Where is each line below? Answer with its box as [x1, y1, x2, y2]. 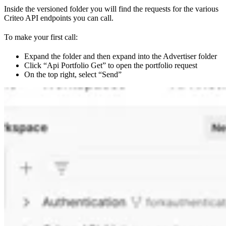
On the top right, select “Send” [24, 70, 122, 79]
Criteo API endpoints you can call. [4, 14, 114, 23]
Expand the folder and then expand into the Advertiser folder [24, 52, 217, 61]
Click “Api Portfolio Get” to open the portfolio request [24, 61, 197, 70]
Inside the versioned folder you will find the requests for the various [4, 5, 218, 14]
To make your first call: [4, 33, 78, 42]
